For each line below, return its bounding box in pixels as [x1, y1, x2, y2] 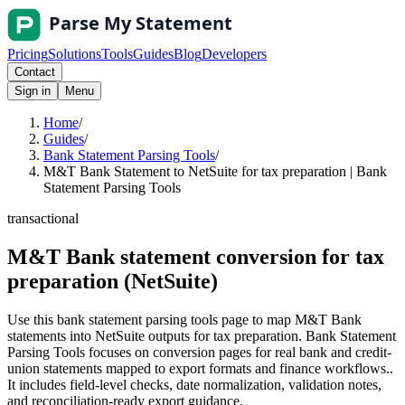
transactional [7, 211, 79, 226]
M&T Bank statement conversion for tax [7, 244, 384, 268]
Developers [202, 46, 267, 61]
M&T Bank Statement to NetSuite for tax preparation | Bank [43, 164, 387, 179]
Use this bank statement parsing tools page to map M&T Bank [7, 311, 362, 327]
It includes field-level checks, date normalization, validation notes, [7, 376, 381, 392]
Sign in [14, 84, 51, 98]
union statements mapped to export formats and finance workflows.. [7, 360, 393, 376]
